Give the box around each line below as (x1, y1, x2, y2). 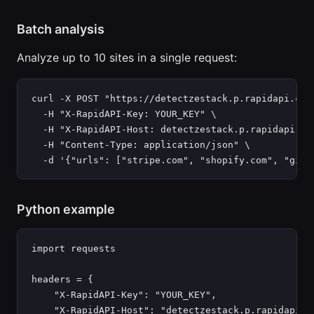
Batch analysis (17, 22, 104, 36)
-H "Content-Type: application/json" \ (32, 139, 250, 150)
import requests (32, 243, 116, 254)
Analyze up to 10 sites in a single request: (17, 50, 237, 64)
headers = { (32, 274, 93, 285)
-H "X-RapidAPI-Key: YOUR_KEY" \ (32, 109, 217, 119)
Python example (17, 202, 115, 217)
